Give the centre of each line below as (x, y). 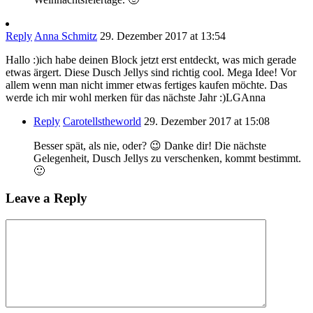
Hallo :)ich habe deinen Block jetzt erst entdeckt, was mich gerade (151, 60)
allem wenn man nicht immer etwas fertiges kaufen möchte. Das (146, 85)
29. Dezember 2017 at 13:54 (163, 36)
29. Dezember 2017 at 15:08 (207, 122)
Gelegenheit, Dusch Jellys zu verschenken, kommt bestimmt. (167, 159)
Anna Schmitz (66, 36)
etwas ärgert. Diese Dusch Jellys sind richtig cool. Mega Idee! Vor (151, 73)
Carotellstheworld (102, 122)
